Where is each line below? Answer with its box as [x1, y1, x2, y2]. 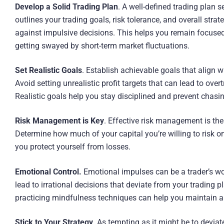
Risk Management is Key [14, 116, 104, 126]
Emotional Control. [14, 166, 81, 176]
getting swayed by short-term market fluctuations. [14, 40, 189, 50]
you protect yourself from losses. [14, 142, 130, 152]
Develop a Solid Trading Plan [14, 1, 118, 11]
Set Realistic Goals [14, 65, 82, 75]
